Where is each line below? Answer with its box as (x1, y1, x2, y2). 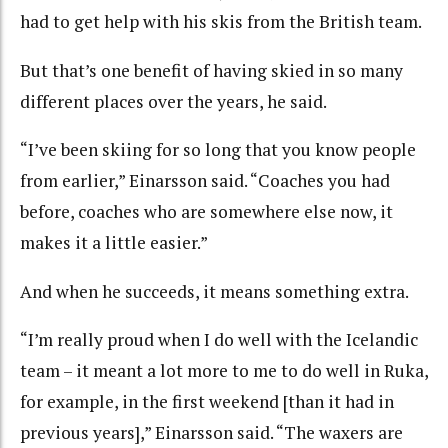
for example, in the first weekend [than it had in (20, 390, 394, 414)
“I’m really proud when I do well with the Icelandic (20, 328, 418, 352)
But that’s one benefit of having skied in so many (20, 58, 403, 82)
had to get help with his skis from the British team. (20, 10, 422, 34)
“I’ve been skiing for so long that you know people (20, 138, 416, 162)
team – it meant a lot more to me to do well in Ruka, (20, 359, 428, 383)
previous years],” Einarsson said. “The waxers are (20, 421, 403, 445)
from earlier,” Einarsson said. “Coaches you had (20, 169, 390, 193)
